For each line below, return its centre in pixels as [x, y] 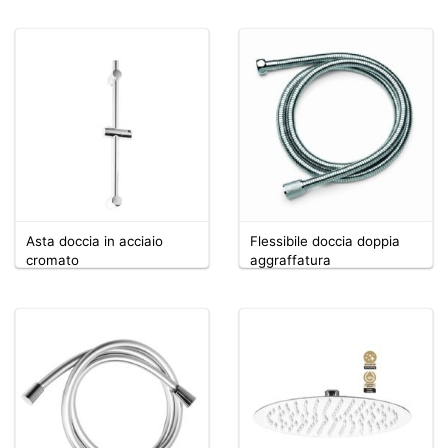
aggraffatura [290, 259]
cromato [52, 259]
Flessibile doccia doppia [325, 240]
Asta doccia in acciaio [94, 240]
